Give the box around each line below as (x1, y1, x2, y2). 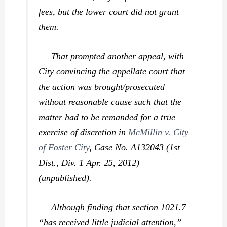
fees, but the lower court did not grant (39, 6, 179, 17)
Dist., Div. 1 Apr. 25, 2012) (39, 157, 140, 168)
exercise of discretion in (39, 127, 129, 137)
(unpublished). (39, 172, 92, 183)
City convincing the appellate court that (39, 66, 185, 77)
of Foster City (39, 142, 90, 153)
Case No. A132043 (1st (94, 142, 180, 153)
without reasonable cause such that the (39, 96, 182, 107)
